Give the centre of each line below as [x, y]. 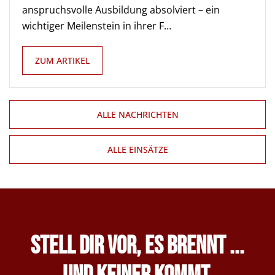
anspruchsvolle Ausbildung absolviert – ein [121, 10]
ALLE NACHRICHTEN [137, 114]
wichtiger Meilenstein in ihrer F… [97, 26]
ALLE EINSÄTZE [137, 149]
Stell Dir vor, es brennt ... [137, 246]
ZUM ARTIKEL [62, 60]
